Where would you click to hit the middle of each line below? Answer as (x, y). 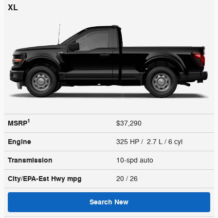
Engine (19, 142)
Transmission (30, 160)
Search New (109, 202)
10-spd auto (136, 160)
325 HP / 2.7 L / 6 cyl (150, 142)
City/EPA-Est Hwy (37, 179)
